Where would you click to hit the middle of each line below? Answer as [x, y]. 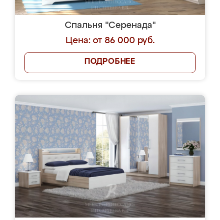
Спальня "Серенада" [110, 26]
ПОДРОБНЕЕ [110, 62]
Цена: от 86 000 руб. [110, 41]
